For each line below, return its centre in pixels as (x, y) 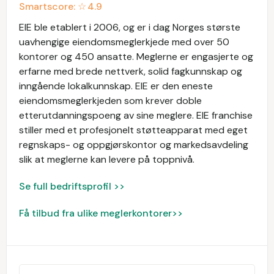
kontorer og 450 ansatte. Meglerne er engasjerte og (136, 57)
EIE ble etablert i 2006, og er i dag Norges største (130, 27)
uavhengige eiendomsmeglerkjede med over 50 (124, 42)
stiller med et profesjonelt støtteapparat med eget (133, 130)
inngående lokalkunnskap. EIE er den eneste (116, 86)
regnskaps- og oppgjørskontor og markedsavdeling (134, 145)
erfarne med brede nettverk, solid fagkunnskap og (131, 71)
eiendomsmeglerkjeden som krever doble (110, 101)
